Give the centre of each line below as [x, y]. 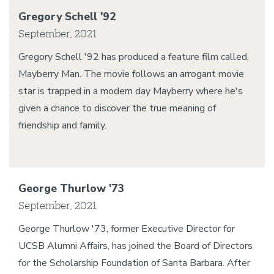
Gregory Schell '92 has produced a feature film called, [134, 57]
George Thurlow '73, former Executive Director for [127, 229]
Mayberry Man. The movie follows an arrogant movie [131, 74]
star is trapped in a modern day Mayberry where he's [131, 91]
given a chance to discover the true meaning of [117, 108]
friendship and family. [62, 125]
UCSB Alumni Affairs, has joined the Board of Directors [135, 246]
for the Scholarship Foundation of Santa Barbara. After [134, 263]
